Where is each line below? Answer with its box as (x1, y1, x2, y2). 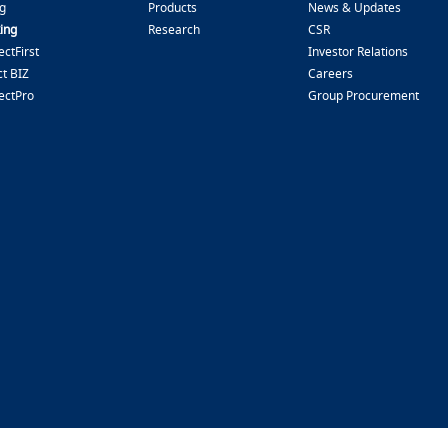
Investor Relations (308, 43, 408, 61)
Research (148, 21, 200, 39)
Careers (308, 65, 353, 83)
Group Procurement (308, 87, 419, 105)
